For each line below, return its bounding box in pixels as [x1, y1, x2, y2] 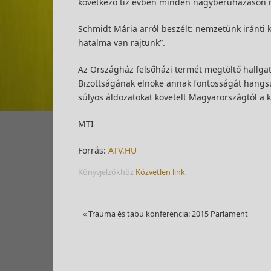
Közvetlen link [135, 167, 185, 177]
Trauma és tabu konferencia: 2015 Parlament [87, 209, 249, 219]
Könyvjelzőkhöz [78, 167, 135, 177]
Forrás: [78, 145, 108, 156]
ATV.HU [108, 145, 137, 156]
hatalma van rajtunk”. [78, 37, 165, 48]
